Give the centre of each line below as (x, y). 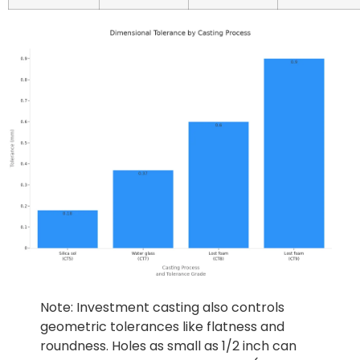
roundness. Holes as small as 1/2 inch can (168, 346)
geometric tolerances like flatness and (162, 327)
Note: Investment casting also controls (162, 308)
